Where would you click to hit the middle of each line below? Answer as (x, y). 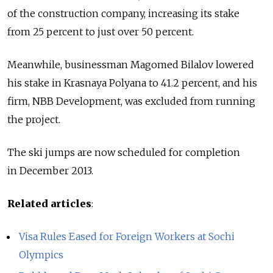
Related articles (49, 204)
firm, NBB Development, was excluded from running (131, 101)
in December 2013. (50, 171)
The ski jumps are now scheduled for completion (124, 153)
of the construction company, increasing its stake (123, 14)
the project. (34, 120)
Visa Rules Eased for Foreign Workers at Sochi (127, 237)
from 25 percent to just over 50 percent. (101, 32)
